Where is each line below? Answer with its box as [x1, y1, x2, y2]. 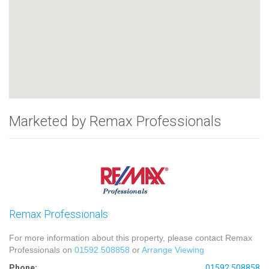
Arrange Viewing [142, 244, 204, 255]
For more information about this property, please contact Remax [9, 232, 252, 243]
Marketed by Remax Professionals [9, 113, 222, 130]
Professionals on [9, 244, 74, 255]
